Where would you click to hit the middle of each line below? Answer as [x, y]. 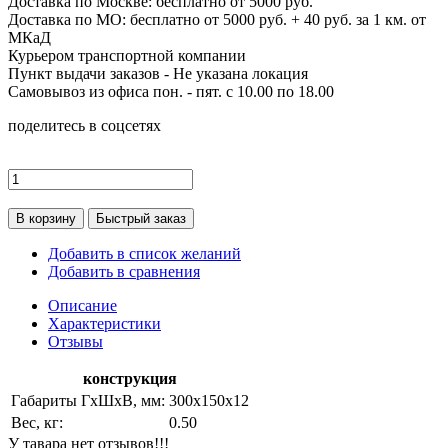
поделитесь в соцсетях [84, 125]
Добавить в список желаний [144, 253]
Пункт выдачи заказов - [90, 73]
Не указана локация [240, 73]
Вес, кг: [37, 422]
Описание [82, 305]
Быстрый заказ [141, 218]
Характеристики [104, 323]
